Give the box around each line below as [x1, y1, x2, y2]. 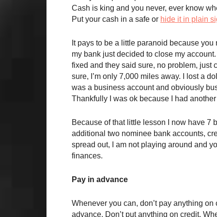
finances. [72, 152, 103, 160]
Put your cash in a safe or [72, 15, 160, 23]
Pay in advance [72, 175, 128, 184]
